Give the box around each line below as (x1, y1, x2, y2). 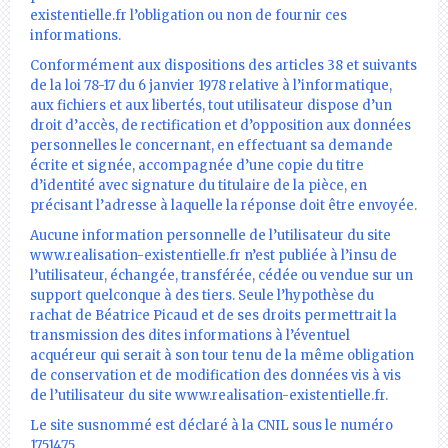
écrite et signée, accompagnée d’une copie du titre (30, 156, 364, 174)
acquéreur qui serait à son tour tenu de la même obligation (30, 346, 414, 364)
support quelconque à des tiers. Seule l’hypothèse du (30, 286, 374, 304)
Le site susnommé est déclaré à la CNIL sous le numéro (30, 416, 393, 434)
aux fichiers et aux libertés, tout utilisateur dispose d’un (30, 96, 392, 114)
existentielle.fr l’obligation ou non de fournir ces (30, 6, 347, 24)
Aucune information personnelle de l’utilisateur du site (30, 226, 391, 244)
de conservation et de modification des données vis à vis (30, 366, 401, 384)
